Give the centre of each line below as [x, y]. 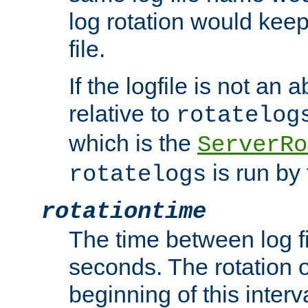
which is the [133, 143]
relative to [122, 114]
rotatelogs [137, 175]
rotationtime [124, 212]
